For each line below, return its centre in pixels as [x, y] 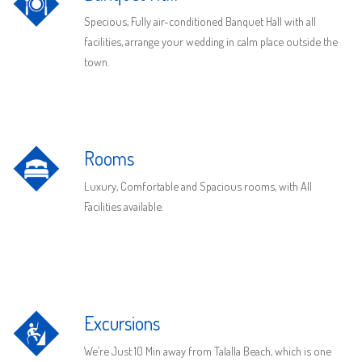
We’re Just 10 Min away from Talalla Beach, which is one [207, 351]
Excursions [122, 322]
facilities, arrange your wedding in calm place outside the [210, 42]
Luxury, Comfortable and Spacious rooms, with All [198, 186]
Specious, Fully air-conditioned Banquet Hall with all [200, 21]
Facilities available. [123, 206]
